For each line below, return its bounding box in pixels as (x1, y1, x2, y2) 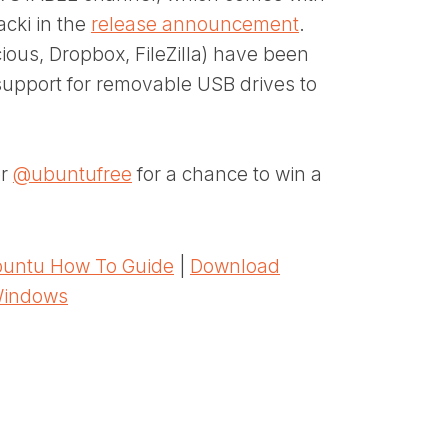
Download (190, 254, 280, 278)
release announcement (91, 12, 299, 36)
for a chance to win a (132, 162, 322, 186)
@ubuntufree (13, 162, 132, 186)
